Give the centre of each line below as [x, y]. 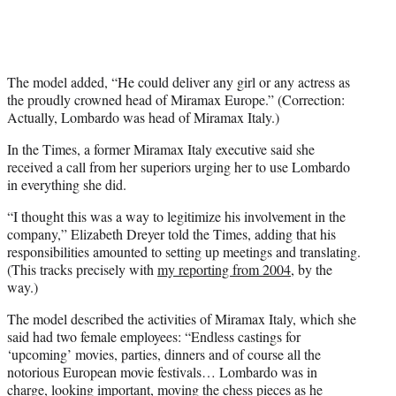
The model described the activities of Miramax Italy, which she [182, 319]
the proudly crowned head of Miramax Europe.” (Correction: [176, 100]
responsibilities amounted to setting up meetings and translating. [184, 252]
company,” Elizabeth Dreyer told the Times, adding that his [171, 234]
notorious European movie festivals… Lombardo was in [162, 372]
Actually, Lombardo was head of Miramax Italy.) [143, 118]
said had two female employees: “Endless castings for [154, 337]
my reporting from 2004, [226, 270]
